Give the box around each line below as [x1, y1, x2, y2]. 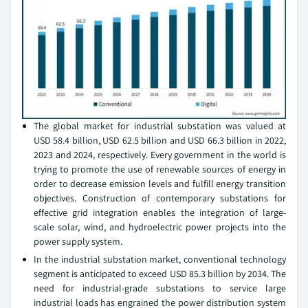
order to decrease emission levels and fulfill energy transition [34, 177, 286, 190]
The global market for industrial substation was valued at [34, 120, 286, 133]
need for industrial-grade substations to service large [34, 282, 286, 295]
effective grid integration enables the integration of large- [34, 206, 286, 219]
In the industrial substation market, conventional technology [34, 253, 286, 266]
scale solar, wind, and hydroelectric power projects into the [34, 221, 286, 234]
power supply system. [34, 235, 122, 248]
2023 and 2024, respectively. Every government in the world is [34, 148, 286, 162]
